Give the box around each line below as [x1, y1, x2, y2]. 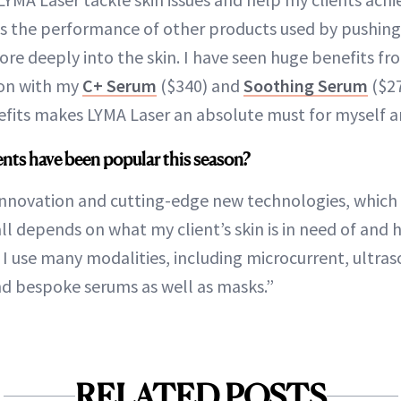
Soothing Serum [243, 73, 368, 97]
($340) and [157, 73, 243, 97]
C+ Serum [82, 73, 157, 97]
